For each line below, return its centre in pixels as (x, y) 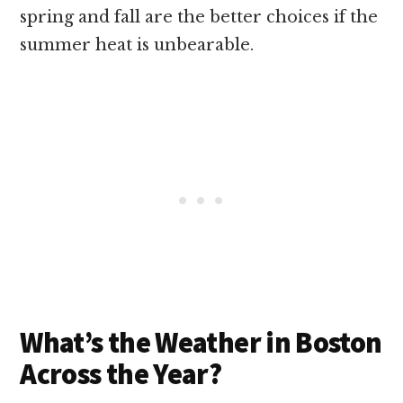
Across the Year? (121, 374)
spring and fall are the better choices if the (199, 17)
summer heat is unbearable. (139, 45)
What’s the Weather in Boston (201, 343)
